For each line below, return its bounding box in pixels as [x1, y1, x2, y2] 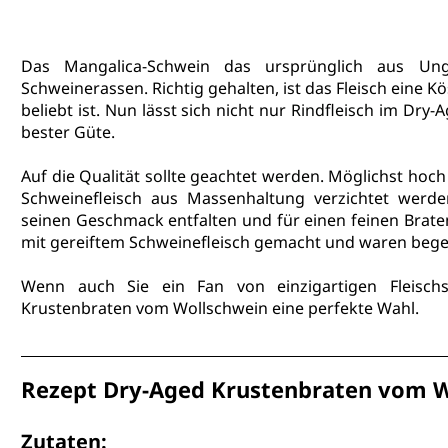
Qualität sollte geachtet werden [79, 165, 320, 188]
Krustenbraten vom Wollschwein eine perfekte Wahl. [21, 297, 423, 320]
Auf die [21, 165, 80, 188]
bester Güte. [21, 121, 115, 144]
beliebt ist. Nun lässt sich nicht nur [21, 99, 291, 122]
